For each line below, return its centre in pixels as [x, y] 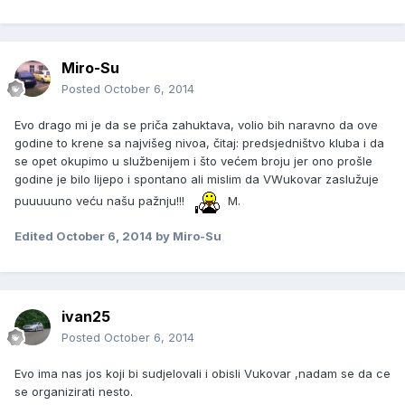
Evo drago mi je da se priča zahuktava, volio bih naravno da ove [196, 125]
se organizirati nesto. [74, 392]
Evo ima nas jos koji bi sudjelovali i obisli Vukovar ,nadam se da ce [202, 374]
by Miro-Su [187, 236]
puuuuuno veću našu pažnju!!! [101, 200]
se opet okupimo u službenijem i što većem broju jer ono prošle [193, 161]
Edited [35, 236]
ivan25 [86, 317]
